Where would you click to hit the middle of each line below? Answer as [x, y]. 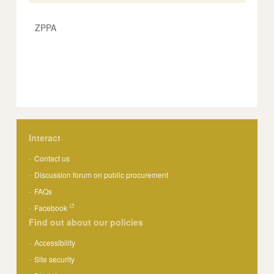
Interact [45, 138]
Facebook [51, 208]
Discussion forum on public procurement [101, 175]
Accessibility [55, 243]
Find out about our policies [86, 222]
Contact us [52, 158]
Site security [54, 259]
